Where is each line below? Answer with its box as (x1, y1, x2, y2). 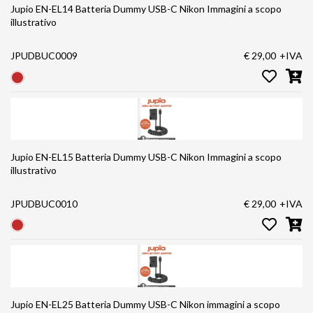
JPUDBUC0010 (10, 197, 78, 210)
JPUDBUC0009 (10, 50, 78, 62)
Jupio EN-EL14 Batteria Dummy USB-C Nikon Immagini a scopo (10, 3, 148, 15)
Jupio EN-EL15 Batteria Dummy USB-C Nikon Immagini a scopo (10, 150, 180, 163)
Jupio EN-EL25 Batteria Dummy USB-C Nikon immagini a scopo (10, 298, 148, 311)
